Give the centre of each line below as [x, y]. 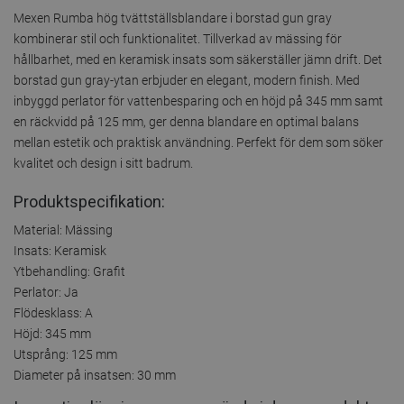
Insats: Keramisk [60, 250]
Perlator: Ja [46, 292]
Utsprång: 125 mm [65, 354]
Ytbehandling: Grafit [69, 271]
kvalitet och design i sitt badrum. [103, 163]
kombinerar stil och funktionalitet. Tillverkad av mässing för [178, 38]
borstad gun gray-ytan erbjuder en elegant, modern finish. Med [187, 80]
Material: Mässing [63, 230]
